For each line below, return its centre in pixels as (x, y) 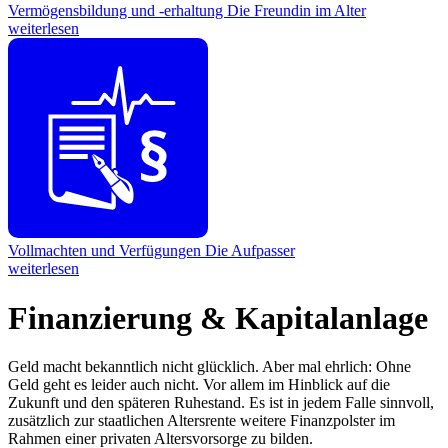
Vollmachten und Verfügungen (106, 251)
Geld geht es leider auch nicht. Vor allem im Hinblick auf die (199, 384)
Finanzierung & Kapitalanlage (218, 317)
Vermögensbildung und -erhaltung (117, 11)
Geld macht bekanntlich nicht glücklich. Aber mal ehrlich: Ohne (209, 366)
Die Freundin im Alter (296, 11)
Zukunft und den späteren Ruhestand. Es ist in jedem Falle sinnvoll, (221, 402)
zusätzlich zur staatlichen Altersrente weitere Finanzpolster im (201, 420)
